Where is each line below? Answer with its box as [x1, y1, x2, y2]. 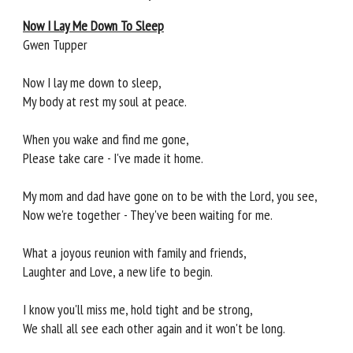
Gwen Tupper [23, 35, 87, 54]
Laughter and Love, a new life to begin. [23, 262, 213, 281]
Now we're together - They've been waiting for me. [23, 206, 273, 225]
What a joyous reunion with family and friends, [23, 243, 247, 262]
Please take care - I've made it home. [23, 149, 203, 168]
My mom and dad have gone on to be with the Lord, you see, [23, 187, 318, 206]
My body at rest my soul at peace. [23, 92, 187, 111]
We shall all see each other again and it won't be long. [23, 319, 285, 338]
